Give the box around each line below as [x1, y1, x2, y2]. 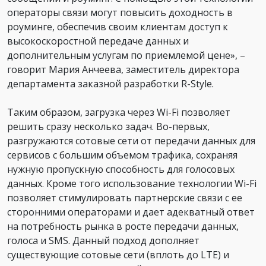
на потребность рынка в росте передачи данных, [7, 219, 239, 233]
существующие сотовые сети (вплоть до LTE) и [7, 248, 229, 261]
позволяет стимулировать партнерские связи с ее [7, 191, 242, 204]
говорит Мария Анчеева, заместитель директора [7, 62, 239, 76]
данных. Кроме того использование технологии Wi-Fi [7, 176, 256, 190]
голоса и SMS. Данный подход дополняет [7, 233, 199, 247]
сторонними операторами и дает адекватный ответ [7, 205, 255, 218]
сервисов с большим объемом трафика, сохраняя [7, 148, 237, 161]
